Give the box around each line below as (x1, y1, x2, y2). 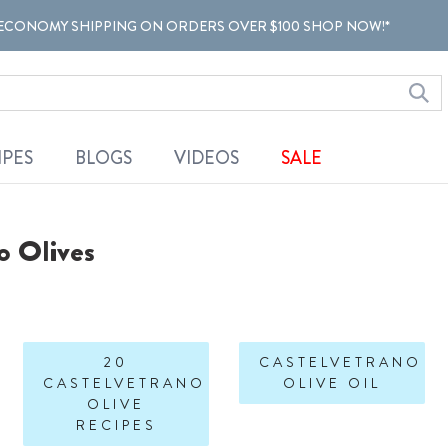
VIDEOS (173, 145, 239, 172)
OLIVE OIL (282, 372, 381, 393)
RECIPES (75, 414, 157, 435)
